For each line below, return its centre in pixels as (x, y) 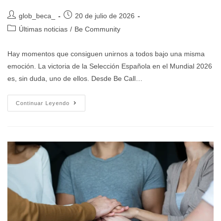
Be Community (97, 29)
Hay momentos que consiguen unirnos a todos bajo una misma (106, 54)
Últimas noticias (43, 29)
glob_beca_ (37, 16)
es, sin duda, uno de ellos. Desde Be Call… (75, 79)
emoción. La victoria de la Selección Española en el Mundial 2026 (110, 66)
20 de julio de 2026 (105, 16)
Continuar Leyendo (43, 103)
